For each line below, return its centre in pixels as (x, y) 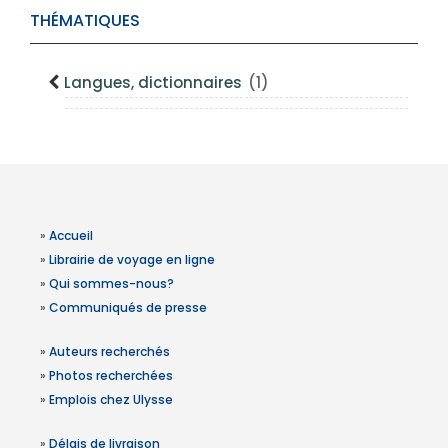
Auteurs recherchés (109, 351)
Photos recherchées (111, 375)
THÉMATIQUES (85, 20)
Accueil (71, 235)
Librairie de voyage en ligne (132, 259)
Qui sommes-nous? (111, 283)
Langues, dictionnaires (155, 82)
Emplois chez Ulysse (111, 399)
